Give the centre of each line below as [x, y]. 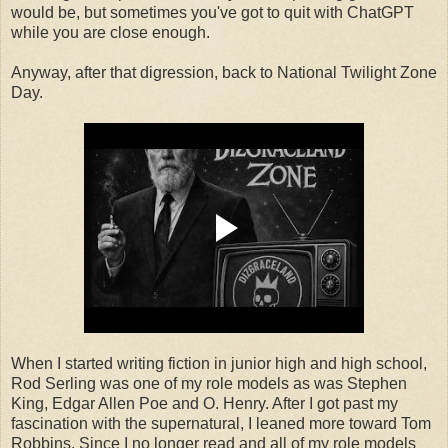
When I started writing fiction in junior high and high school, [219, 363]
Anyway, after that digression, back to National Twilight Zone [224, 72]
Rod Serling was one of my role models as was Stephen [209, 383]
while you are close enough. [110, 32]
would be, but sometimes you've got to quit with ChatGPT [212, 12]
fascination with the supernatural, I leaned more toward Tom [221, 423]
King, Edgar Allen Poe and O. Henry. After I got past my [204, 403]
